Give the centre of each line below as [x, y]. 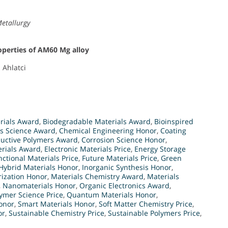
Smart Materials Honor [56, 204]
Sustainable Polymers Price [154, 213]
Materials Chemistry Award [97, 176]
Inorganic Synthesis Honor [127, 167]
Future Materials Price [120, 158]
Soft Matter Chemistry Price [146, 204]
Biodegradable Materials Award [97, 121]
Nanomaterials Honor [39, 185]
